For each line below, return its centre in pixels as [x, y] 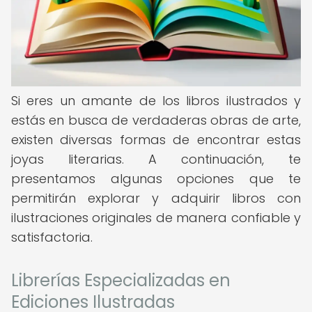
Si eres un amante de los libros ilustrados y [156, 101]
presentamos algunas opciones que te [156, 179]
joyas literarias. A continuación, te [156, 159]
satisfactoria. [52, 237]
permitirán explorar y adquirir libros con [156, 198]
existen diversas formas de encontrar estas [156, 140]
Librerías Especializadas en [121, 280]
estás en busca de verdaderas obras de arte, [156, 120]
